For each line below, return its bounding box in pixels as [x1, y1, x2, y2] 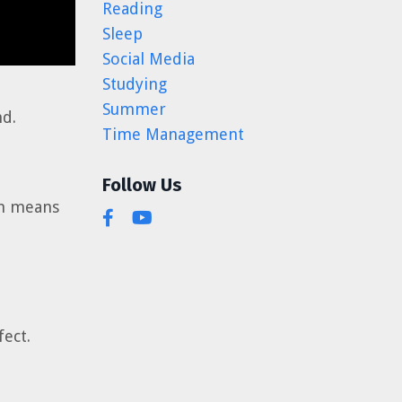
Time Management [101, 125, 244, 144]
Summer [101, 100, 166, 118]
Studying [101, 74, 167, 93]
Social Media [101, 49, 195, 68]
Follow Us [101, 174, 182, 196]
